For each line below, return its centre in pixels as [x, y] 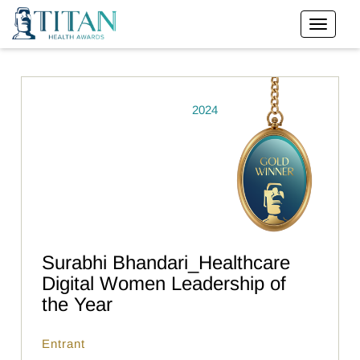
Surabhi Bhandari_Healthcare [166, 262]
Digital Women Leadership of [164, 283]
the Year [78, 304]
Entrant [64, 343]
